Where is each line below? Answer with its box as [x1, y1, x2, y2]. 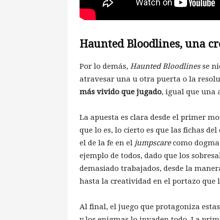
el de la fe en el [80, 138, 135, 148]
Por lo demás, [80, 62, 130, 71]
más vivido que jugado [80, 87, 162, 97]
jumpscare [135, 138, 171, 148]
